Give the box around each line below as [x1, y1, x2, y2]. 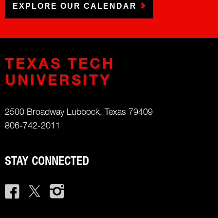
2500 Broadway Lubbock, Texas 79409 [5, 108, 153, 117]
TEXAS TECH [5, 58, 115, 73]
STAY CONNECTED [5, 156, 90, 168]
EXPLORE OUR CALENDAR [13, 1, 137, 10]
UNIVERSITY [5, 74, 111, 90]
